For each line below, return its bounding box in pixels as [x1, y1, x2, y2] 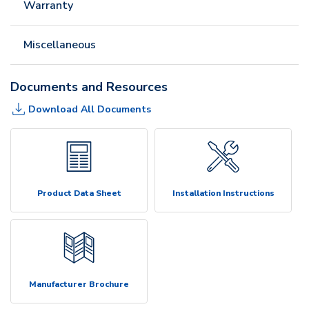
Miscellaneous [23, 37, 96, 52]
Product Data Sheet [37, 188, 121, 199]
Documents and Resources [10, 79, 168, 95]
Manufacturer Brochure [29, 279, 129, 290]
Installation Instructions [172, 188, 275, 199]
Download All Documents [28, 102, 151, 116]
